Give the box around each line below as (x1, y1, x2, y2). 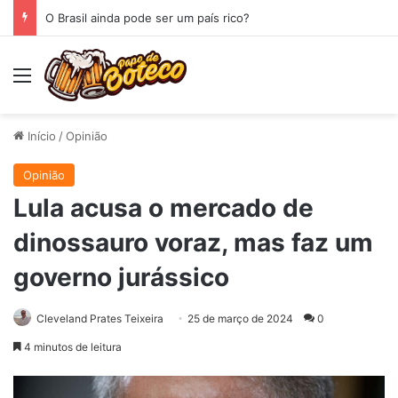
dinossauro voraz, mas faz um (13, 227, 373, 258)
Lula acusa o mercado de (13, 192, 314, 223)
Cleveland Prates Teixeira (36, 311, 163, 325)
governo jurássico (13, 261, 229, 292)
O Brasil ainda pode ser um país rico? (45, 11, 250, 25)
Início (24, 128, 56, 143)
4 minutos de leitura (21, 339, 122, 354)
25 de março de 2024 (187, 311, 293, 325)
